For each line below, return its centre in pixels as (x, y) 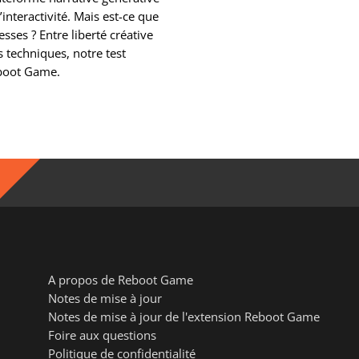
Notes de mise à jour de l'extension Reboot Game (184, 317)
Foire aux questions (103, 335)
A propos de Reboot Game (121, 280)
